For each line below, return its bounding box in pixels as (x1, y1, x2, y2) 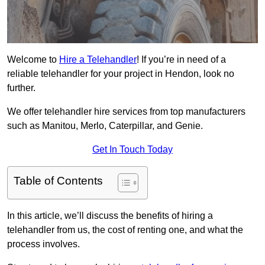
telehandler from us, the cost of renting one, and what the (7, 225, 243, 235)
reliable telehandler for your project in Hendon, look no (7, 69, 234, 79)
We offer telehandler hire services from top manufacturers (7, 106, 245, 117)
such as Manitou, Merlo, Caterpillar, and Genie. (7, 121, 203, 131)
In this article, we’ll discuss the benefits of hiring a (7, 211, 213, 221)
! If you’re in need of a (137, 54, 226, 65)
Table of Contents (14, 174, 103, 188)
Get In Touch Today (92, 144, 173, 155)
